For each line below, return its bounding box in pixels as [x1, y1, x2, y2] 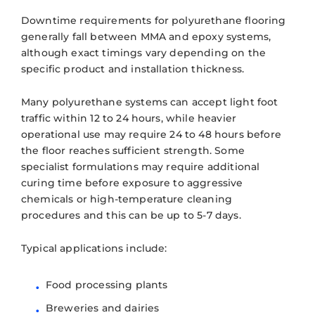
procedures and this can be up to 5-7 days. [21, 208, 241, 221]
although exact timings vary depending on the [21, 46, 266, 59]
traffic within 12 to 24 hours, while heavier [21, 111, 237, 124]
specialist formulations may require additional [21, 160, 260, 173]
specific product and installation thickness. [21, 62, 245, 75]
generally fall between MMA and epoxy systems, [21, 30, 271, 43]
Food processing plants [46, 278, 168, 291]
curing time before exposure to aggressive [21, 176, 243, 189]
